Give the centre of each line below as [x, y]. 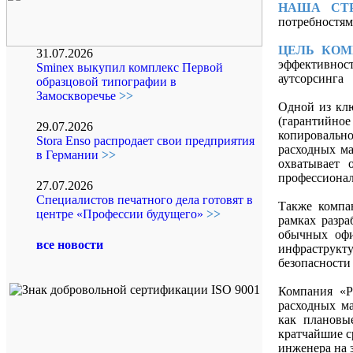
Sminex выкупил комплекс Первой [130, 67]
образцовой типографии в [106, 82]
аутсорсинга [311, 78]
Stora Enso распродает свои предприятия [145, 141]
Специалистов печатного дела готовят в [145, 200]
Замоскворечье [78, 96]
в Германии [69, 155]
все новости [70, 245]
